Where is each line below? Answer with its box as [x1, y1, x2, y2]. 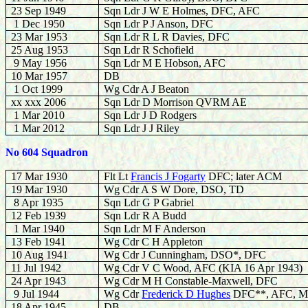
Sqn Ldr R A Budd [104, 210, 187, 221]
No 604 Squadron [5, 146, 88, 158]
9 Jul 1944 [11, 288, 60, 300]
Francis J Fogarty [131, 170, 206, 182]
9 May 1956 [11, 57, 67, 69]
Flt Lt [104, 170, 131, 182]
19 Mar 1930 [11, 184, 68, 195]
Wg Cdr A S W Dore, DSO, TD [104, 184, 245, 195]
